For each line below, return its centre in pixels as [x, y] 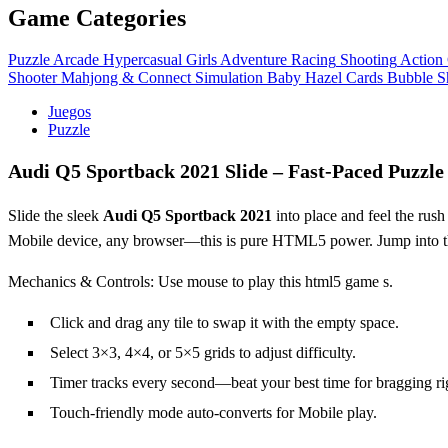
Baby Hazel [304, 78]
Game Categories [97, 17]
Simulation [229, 78]
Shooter [32, 78]
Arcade [76, 60]
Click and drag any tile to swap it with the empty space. [224, 323]
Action [421, 60]
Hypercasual [142, 60]
